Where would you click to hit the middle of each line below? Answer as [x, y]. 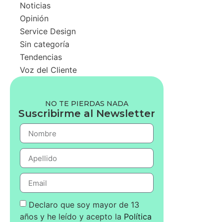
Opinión [34, 18]
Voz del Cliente [48, 70]
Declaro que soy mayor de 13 [84, 204]
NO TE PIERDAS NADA [87, 104]
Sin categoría [45, 44]
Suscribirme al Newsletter [87, 113]
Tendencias [41, 57]
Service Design [48, 31]
